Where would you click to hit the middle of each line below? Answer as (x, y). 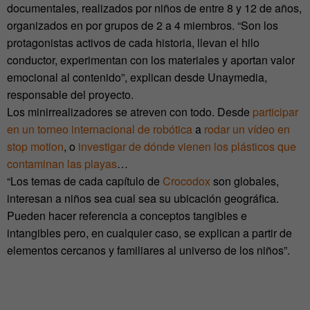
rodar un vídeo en (247, 129)
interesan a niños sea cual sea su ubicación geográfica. (143, 199)
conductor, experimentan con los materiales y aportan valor (151, 60)
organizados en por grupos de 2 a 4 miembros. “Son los (143, 26)
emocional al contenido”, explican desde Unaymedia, (137, 77)
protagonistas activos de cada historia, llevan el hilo (133, 43)
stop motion (35, 147)
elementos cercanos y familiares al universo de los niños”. (148, 250)
